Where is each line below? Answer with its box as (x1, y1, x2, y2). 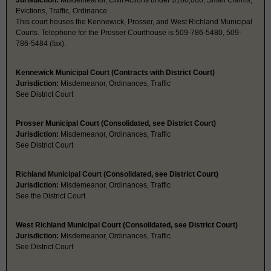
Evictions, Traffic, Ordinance (16, 7, 107, 16)
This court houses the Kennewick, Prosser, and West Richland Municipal (16, 18, 252, 27)
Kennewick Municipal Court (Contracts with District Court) (16, 68, 215, 77)
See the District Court (16, 192, 85, 201)
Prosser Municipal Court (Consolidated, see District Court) (16, 119, 216, 128)
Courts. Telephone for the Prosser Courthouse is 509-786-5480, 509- (16, 28, 241, 38)
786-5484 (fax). (16, 39, 66, 48)
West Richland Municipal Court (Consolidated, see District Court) (16, 221, 238, 230)
